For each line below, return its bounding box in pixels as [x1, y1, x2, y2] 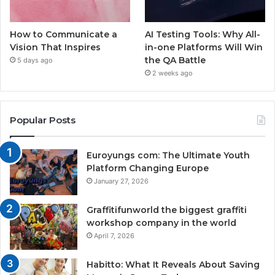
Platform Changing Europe [87, 162, 209, 174]
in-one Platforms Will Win [145, 41, 263, 53]
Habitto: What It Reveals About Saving [87, 258, 260, 270]
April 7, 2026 [94, 231, 134, 240]
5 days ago [17, 55, 53, 64]
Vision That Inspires [10, 41, 101, 53]
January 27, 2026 [94, 176, 149, 185]
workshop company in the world [87, 217, 236, 228]
